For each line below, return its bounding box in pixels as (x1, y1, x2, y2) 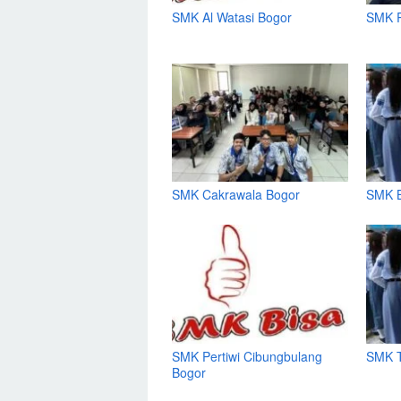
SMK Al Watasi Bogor (172, 7, 292, 26)
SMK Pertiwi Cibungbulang (172, 347, 322, 366)
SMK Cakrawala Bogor (172, 185, 300, 204)
